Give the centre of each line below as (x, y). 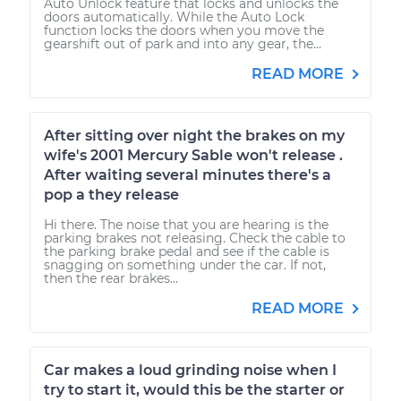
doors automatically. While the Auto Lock (174, 17)
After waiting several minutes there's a (188, 175)
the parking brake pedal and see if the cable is (187, 251)
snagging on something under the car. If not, (185, 264)
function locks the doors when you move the (184, 30)
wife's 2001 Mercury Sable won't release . (193, 155)
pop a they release (111, 194)
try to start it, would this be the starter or (194, 389)
